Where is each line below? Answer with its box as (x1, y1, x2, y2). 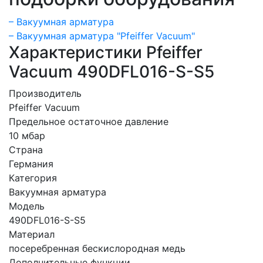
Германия (9, 157, 53, 170)
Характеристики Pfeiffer (9, 42, 203, 62)
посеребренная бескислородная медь (9, 242, 186, 254)
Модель (9, 200, 45, 212)
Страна (9, 143, 43, 156)
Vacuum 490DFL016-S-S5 (9, 61, 214, 82)
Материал (9, 228, 55, 240)
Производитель (9, 87, 82, 99)
